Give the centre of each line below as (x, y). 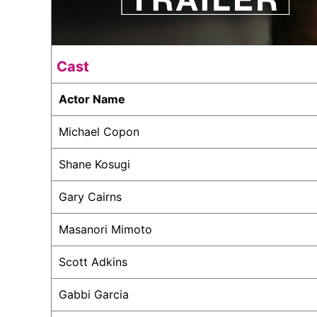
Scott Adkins (93, 261)
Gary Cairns (90, 196)
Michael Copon (99, 131)
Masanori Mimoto (105, 229)
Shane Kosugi (94, 164)
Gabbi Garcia (94, 294)
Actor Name (92, 99)
